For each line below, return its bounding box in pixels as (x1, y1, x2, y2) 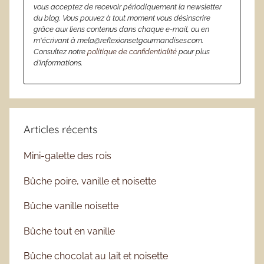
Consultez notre (34, 47, 87, 57)
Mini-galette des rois (24, 150, 111, 162)
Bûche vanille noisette (24, 200, 118, 212)
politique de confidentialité (87, 47, 177, 57)
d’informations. (34, 58, 82, 68)
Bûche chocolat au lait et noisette (24, 250, 168, 262)
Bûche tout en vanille (24, 225, 115, 237)
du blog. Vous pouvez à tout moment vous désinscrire (34, 14, 210, 23)
